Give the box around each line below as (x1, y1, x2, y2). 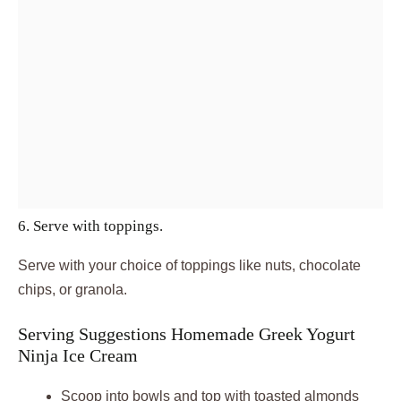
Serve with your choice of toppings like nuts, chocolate (18, 257, 361, 273)
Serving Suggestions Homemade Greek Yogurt (18, 323, 355, 344)
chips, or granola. (18, 281, 127, 297)
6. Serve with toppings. (18, 217, 163, 235)
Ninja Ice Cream (18, 345, 138, 365)
